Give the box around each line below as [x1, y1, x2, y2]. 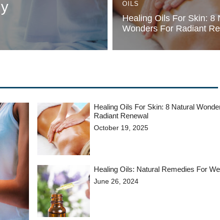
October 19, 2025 [94, 124, 149, 132]
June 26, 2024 [94, 177, 139, 185]
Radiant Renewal [94, 111, 149, 120]
